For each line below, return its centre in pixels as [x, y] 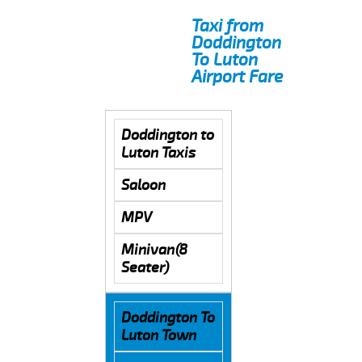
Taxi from [228, 25]
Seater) [145, 267]
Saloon [143, 185]
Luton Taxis [158, 152]
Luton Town [158, 335]
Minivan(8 [154, 249]
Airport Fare [238, 76]
